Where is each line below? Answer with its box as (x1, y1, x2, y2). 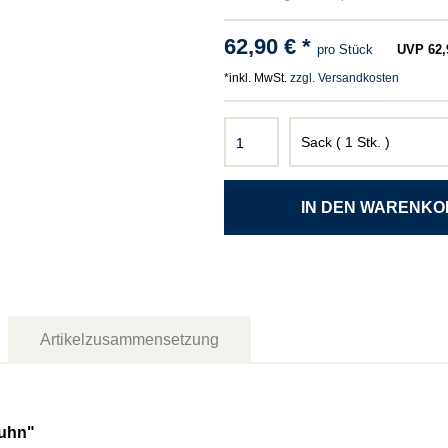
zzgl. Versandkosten (289, 71, 399, 85)
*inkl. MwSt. (223, 71, 290, 85)
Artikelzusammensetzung (40, 331, 219, 348)
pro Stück (316, 42, 373, 57)
